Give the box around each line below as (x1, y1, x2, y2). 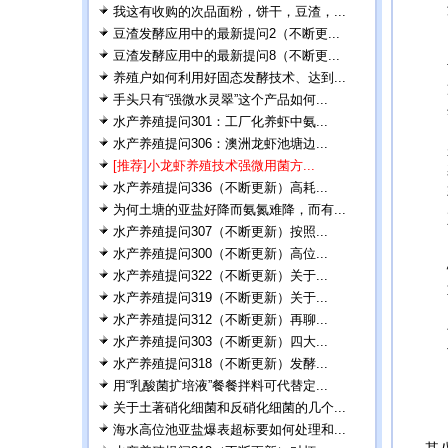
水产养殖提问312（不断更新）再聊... (113, 312, 328, 327)
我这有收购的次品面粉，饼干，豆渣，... (113, 4, 346, 19)
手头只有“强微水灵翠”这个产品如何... (113, 92, 328, 107)
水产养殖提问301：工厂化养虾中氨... (113, 114, 328, 129)
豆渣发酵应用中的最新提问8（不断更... (113, 48, 340, 63)
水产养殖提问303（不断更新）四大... (113, 334, 328, 349)
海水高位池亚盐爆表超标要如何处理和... (113, 422, 346, 437)
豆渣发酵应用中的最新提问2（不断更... (113, 26, 340, 41)
